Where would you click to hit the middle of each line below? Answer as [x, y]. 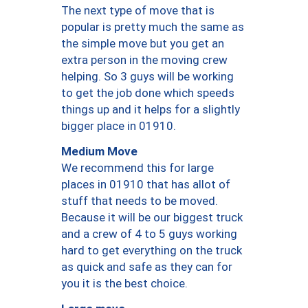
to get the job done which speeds [148, 93]
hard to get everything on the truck [152, 251]
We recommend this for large [137, 168]
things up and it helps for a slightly [151, 110]
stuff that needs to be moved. [140, 201]
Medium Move [99, 151]
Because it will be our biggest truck [152, 218]
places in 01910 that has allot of [146, 185]
